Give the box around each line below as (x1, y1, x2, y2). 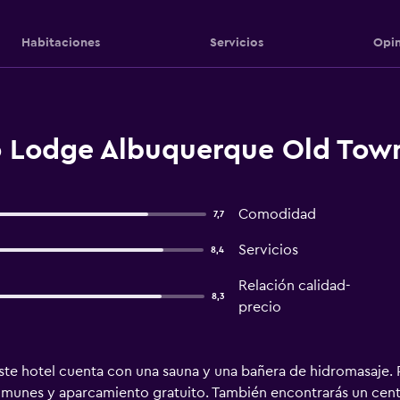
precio (237, 300, 281, 314)
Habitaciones (21, 36, 100, 49)
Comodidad (237, 207, 316, 221)
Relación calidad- (237, 279, 351, 293)
